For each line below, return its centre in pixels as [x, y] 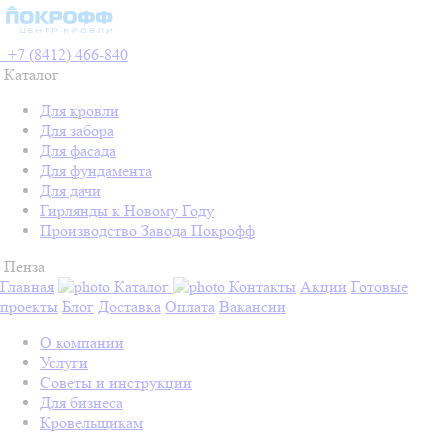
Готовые [379, 286]
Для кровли [79, 110]
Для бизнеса [81, 402]
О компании [82, 342]
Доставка [129, 306]
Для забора [77, 130]
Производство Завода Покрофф [147, 230]
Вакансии [252, 306]
